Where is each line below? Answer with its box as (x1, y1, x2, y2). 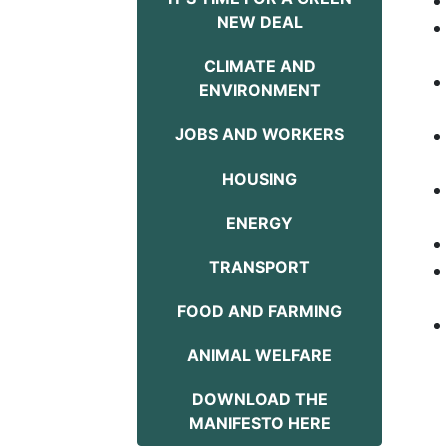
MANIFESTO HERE (188, 413, 331, 434)
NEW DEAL (216, 11, 303, 32)
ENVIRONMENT (198, 80, 321, 101)
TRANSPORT (209, 256, 310, 277)
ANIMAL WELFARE (187, 345, 332, 366)
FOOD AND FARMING (177, 301, 342, 322)
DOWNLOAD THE (191, 389, 328, 410)
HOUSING (222, 168, 297, 189)
